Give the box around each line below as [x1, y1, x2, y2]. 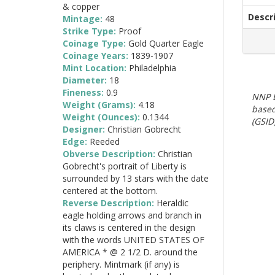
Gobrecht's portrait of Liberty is [63, 160, 187, 172]
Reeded [90, 135, 120, 147]
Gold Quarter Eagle [128, 37, 204, 49]
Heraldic [157, 196, 188, 209]
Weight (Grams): [63, 98, 138, 110]
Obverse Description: [63, 147, 158, 160]
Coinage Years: [63, 49, 131, 61]
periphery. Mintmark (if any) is [63, 258, 180, 270]
